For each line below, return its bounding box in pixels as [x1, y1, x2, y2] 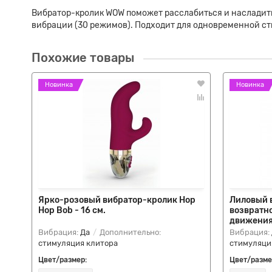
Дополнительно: [98, 228, 161, 237]
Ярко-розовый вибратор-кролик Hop [38, 195, 195, 205]
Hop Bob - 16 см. [38, 205, 106, 216]
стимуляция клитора [38, 239, 118, 248]
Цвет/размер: [38, 256, 87, 264]
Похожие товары [32, 51, 134, 65]
